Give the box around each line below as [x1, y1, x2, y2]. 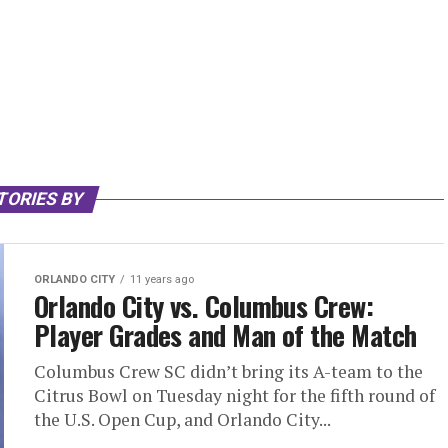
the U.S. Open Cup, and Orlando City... [34, 408, 331, 432]
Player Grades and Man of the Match [34, 315, 417, 356]
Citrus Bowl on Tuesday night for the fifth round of [34, 384, 435, 408]
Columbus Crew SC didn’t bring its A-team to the [34, 360, 423, 384]
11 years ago [130, 273, 194, 287]
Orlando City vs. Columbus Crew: [34, 286, 374, 327]
